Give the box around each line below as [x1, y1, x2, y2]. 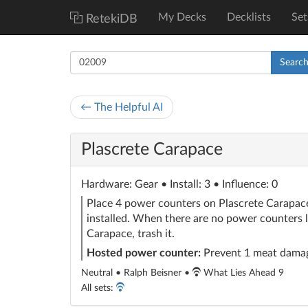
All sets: [81, 283, 116, 293]
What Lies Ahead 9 [201, 268, 284, 278]
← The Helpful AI [80, 102, 163, 113]
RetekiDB [86, 13, 137, 25]
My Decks [158, 12, 206, 23]
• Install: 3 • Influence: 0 [161, 179, 278, 190]
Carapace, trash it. [87, 228, 175, 239]
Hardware [81, 179, 129, 190]
